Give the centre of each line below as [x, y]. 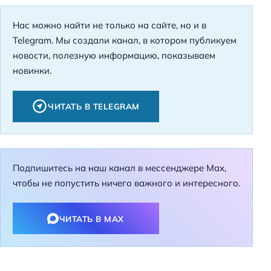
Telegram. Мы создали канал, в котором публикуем [124, 41]
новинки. [32, 71]
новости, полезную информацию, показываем [114, 56]
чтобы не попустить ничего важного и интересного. [126, 183]
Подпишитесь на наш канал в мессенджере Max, [119, 168]
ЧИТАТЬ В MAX [91, 218]
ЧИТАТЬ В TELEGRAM [94, 106]
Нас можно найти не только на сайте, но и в [109, 25]
